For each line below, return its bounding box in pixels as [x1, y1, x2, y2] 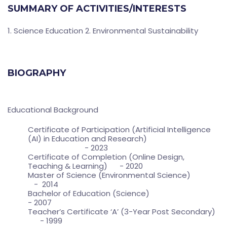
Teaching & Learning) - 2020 [28, 160, 143, 171]
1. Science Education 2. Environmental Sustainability [8, 25, 198, 36]
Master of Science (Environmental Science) [28, 169, 219, 180]
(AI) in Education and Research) [28, 133, 218, 144]
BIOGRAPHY [8, 67, 66, 79]
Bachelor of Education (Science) [28, 187, 218, 199]
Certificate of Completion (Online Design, [28, 151, 184, 162]
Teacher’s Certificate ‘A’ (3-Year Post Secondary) [28, 206, 219, 217]
